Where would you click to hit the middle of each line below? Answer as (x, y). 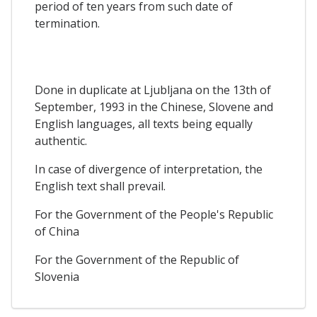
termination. (67, 23)
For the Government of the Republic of (137, 260)
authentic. (61, 141)
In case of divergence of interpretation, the (149, 169)
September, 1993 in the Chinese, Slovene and (154, 107)
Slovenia (57, 277)
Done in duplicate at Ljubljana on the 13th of (153, 90)
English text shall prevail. (100, 186)
